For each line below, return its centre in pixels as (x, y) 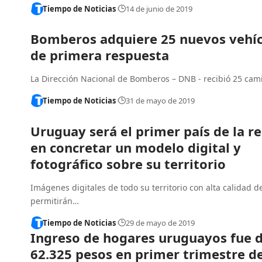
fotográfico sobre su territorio (128, 163)
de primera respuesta (100, 55)
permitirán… (55, 201)
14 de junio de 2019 (159, 9)
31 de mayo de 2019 (160, 101)
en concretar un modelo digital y (136, 147)
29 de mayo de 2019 (160, 223)
